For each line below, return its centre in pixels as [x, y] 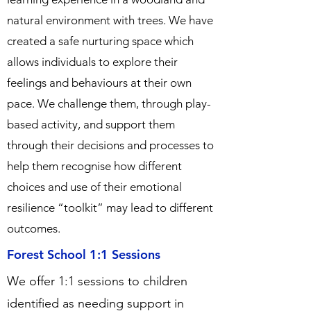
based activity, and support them [91, 124]
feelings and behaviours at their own [99, 83]
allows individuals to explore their [92, 62]
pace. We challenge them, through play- [109, 103]
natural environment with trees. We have [110, 20]
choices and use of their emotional [94, 187]
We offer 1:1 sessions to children [97, 281]
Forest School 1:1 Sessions [84, 254]
